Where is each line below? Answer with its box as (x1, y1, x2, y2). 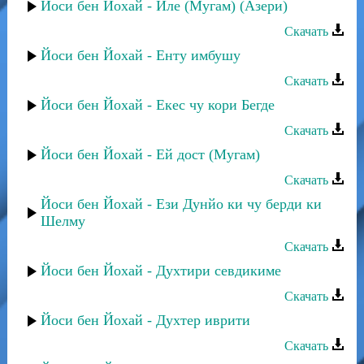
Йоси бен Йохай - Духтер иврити (41, 312, 250, 328)
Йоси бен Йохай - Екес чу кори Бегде (41, 97, 275, 113)
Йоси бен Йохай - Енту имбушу (41, 47, 240, 63)
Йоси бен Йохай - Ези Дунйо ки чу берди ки (41, 196, 322, 212)
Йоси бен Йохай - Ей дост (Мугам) (41, 146, 260, 162)
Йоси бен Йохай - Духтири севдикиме (41, 262, 281, 279)
